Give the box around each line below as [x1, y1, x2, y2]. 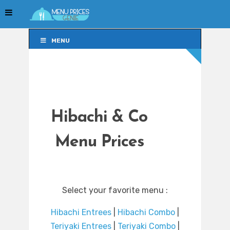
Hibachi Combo [118, 207, 175, 218]
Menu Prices [54, 134, 144, 151]
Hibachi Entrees [51, 207, 111, 218]
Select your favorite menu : [62, 185, 168, 196]
